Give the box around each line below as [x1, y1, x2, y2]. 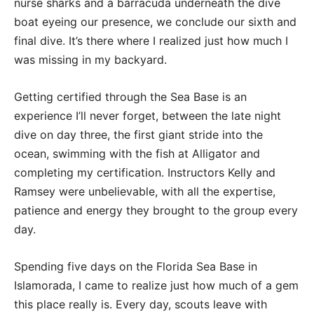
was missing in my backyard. [14, 52, 167, 67]
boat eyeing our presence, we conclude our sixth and [14, 14, 296, 29]
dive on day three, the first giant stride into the [14, 127, 263, 142]
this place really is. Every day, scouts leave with [14, 296, 267, 311]
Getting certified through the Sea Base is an [14, 89, 247, 104]
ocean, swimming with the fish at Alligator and [14, 146, 260, 161]
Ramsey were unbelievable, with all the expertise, [14, 184, 275, 198]
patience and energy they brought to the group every [14, 203, 298, 217]
